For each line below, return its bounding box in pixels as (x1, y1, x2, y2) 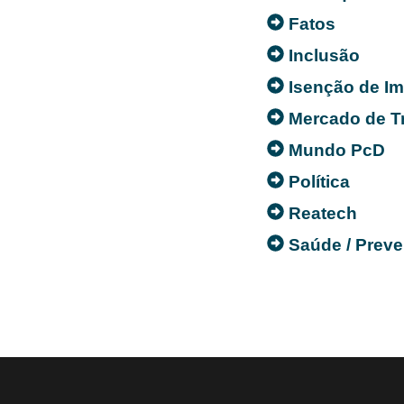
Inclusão (289, 45, 360, 65)
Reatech (289, 203, 357, 223)
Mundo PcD (289, 140, 385, 160)
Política (289, 171, 350, 191)
